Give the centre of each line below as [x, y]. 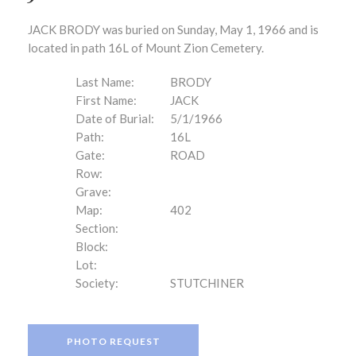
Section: [97, 228]
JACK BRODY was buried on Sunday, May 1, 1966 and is [173, 29]
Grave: [93, 192]
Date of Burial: [115, 118]
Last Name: [105, 82]
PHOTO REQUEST [113, 341]
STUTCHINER [207, 283]
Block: [92, 246]
